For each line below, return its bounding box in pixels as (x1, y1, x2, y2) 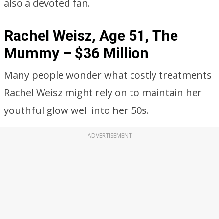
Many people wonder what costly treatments (4, 68, 212, 82)
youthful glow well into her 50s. (4, 104, 149, 117)
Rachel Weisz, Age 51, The (4, 27, 178, 44)
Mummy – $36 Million (4, 44, 149, 62)
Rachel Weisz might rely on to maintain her (4, 86, 202, 99)
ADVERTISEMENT (87, 131, 132, 140)
